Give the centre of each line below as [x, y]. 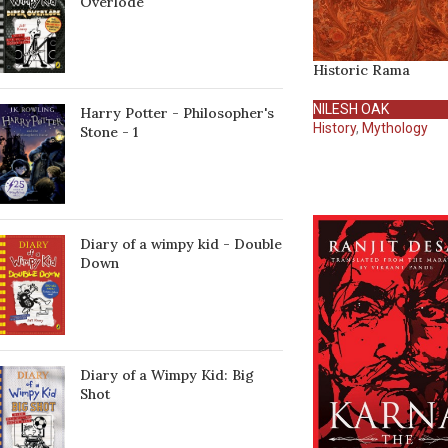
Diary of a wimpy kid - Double [181, 244]
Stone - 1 [109, 132]
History [334, 127]
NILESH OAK [350, 108]
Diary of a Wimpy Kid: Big [167, 375]
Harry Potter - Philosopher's [177, 113]
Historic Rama [361, 69]
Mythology [394, 127]
